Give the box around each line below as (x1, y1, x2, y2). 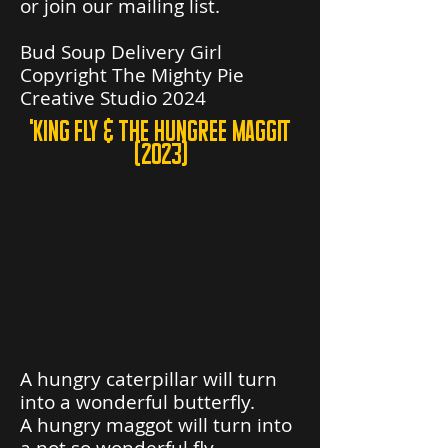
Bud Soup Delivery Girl (20, 39, 222, 65)
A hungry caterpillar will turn (20, 366, 277, 392)
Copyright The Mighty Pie (20, 62, 244, 88)
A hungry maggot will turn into (20, 412, 292, 438)
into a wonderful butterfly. (20, 389, 255, 415)
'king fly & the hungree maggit (29, 115, 291, 145)
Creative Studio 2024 (20, 85, 206, 111)
